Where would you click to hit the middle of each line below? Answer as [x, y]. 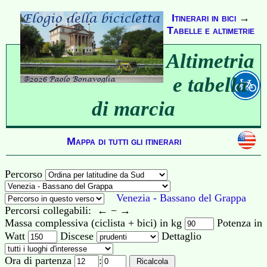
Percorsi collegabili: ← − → [69, 210]
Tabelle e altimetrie [210, 30]
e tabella [210, 85]
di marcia [133, 109]
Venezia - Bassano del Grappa [181, 198]
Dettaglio [180, 236]
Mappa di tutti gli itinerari [124, 141]
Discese [77, 236]
